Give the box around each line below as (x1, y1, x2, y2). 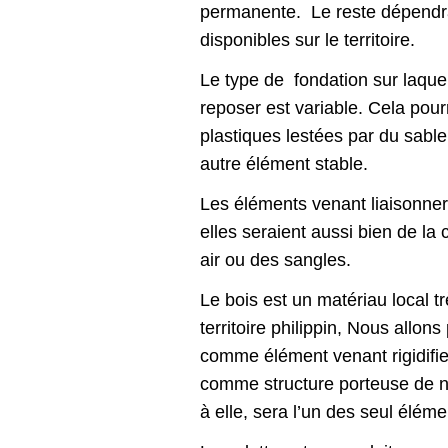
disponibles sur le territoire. (200, 30, 415, 51)
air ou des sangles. (200, 250, 351, 271)
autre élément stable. (200, 154, 368, 175)
